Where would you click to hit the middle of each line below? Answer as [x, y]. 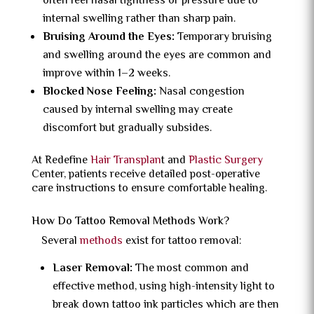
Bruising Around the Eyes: [110, 37]
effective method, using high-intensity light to [163, 287]
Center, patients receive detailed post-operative [145, 175]
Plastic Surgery [225, 161]
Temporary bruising [224, 37]
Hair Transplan [125, 161]
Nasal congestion [202, 92]
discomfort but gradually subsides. [127, 129]
